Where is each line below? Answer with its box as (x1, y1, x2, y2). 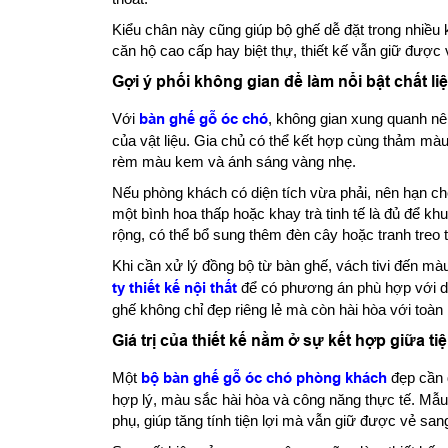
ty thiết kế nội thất (112, 278, 237, 297)
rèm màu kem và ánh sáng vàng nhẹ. (112, 152, 356, 170)
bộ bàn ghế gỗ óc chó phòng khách (141, 368, 387, 387)
